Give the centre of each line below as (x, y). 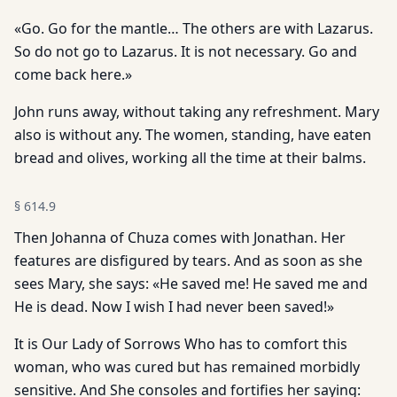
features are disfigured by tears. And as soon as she (188, 261)
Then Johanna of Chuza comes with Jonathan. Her (180, 237)
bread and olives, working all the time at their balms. (190, 158)
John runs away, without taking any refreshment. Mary (197, 112)
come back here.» (73, 74)
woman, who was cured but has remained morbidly (187, 367)
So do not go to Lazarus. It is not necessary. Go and (186, 51)
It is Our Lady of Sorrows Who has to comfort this (181, 344)
